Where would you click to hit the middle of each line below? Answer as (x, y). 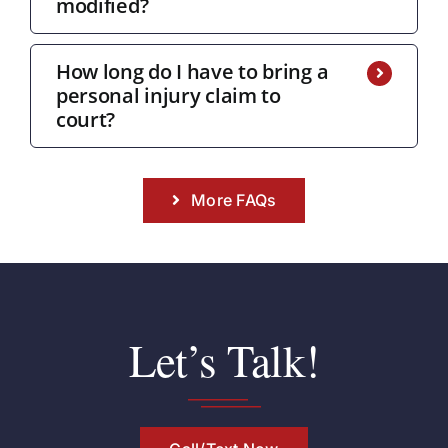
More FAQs (234, 199)
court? (85, 119)
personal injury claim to (168, 95)
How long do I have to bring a (192, 71)
